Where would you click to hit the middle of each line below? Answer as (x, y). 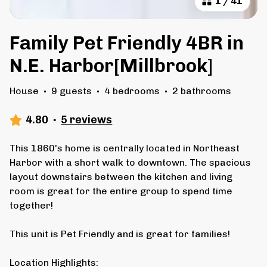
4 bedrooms (132, 91)
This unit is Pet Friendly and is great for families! (120, 234)
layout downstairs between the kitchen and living (121, 177)
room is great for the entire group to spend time (121, 191)
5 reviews (87, 120)
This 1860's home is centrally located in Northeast (125, 148)
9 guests (72, 91)
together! (31, 206)
